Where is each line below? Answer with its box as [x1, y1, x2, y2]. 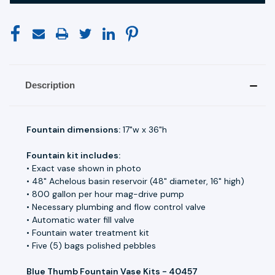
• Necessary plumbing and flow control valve [26, 201, 206, 212]
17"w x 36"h [120, 123, 167, 135]
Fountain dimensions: [26, 123, 120, 135]
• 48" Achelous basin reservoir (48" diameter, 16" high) [26, 175, 244, 187]
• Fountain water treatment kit [26, 227, 149, 238]
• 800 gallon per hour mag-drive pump [26, 188, 184, 199]
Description [25, 79, 75, 90]
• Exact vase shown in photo [26, 162, 141, 174]
